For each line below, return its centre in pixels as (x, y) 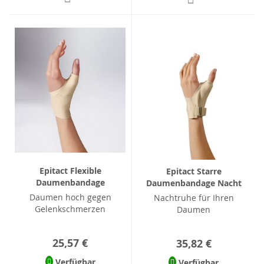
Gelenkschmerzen (70, 209)
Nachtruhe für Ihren (194, 197)
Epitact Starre (194, 171)
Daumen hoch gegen (70, 197)
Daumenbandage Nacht (194, 183)
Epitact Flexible (70, 170)
